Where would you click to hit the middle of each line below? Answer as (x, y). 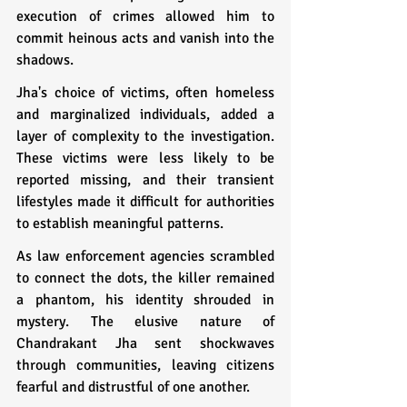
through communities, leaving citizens (145, 365)
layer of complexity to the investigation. (145, 136)
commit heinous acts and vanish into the (145, 38)
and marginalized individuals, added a (145, 114)
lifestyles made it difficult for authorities (145, 201)
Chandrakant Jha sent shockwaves (145, 343)
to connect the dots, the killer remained (145, 278)
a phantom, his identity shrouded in (145, 299)
